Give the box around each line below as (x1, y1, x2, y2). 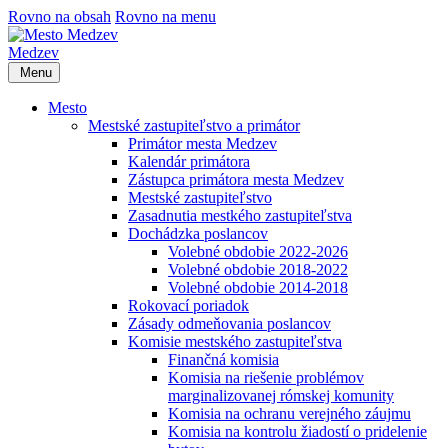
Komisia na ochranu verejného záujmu (168, 405, 411, 422)
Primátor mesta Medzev (128, 135, 277, 152)
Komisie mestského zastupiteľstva (128, 333, 342, 350)
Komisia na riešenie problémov (168, 369, 364, 386)
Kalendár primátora (128, 153, 250, 170)
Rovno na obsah (8, 8, 111, 25)
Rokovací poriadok (128, 297, 249, 314)
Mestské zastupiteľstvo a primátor (88, 117, 300, 134)
